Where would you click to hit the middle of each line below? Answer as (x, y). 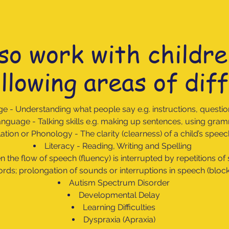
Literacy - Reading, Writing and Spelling (120, 146)
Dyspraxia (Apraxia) (120, 220)
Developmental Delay (120, 195)
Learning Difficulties (120, 207)
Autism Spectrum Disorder (120, 183)
